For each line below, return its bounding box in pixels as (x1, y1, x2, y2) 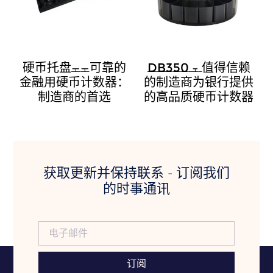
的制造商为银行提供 (144, 74, 253, 90)
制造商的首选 (38, 89, 111, 104)
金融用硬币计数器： (19, 74, 129, 90)
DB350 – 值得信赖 (147, 60, 250, 75)
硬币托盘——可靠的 (23, 60, 126, 75)
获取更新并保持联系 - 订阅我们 (43, 165, 230, 182)
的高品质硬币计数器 (144, 89, 253, 104)
